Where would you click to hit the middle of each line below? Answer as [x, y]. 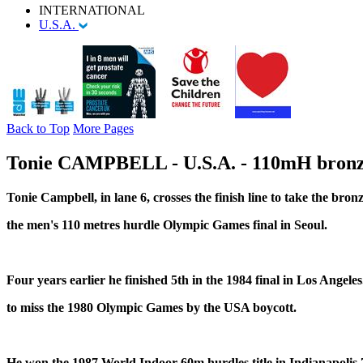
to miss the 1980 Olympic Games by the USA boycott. [152, 307]
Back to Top [38, 128]
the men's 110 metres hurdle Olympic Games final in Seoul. [167, 224]
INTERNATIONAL [92, 10]
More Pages [103, 128]
